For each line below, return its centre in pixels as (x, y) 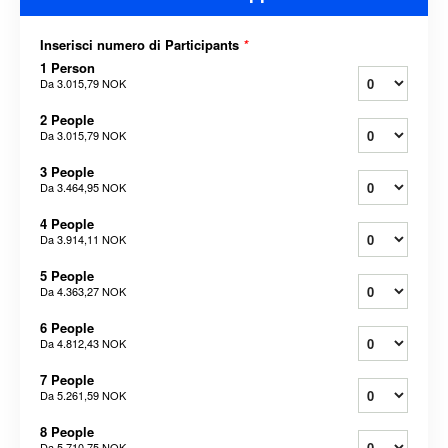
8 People (67, 432)
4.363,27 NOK (91, 291)
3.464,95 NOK (91, 187)
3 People (67, 172)
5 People (67, 276)
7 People (67, 380)
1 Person (67, 68)
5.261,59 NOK (91, 395)
